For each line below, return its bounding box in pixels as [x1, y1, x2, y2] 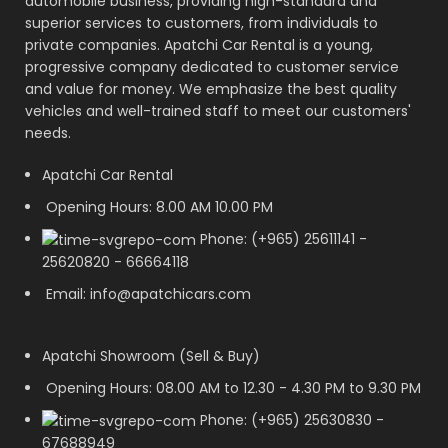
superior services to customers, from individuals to [25, 12, 378, 33]
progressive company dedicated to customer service [25, 56, 399, 77]
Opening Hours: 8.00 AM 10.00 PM [46, 196, 273, 217]
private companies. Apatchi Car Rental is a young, [25, 34, 373, 55]
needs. [25, 122, 71, 143]
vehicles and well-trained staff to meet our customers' [25, 100, 411, 121]
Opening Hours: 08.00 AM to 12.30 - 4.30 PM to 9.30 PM [46, 378, 421, 398]
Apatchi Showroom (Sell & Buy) [42, 346, 260, 366]
